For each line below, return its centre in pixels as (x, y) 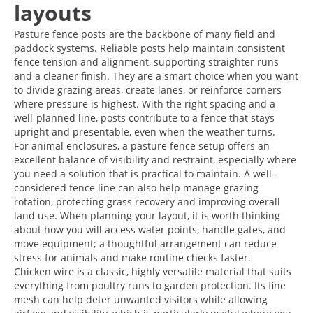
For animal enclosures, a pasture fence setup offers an (142, 145)
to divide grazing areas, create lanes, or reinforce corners (148, 89)
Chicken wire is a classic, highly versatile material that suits (153, 271)
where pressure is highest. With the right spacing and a (145, 103)
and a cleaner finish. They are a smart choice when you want (156, 75)
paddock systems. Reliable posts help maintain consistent (150, 48)
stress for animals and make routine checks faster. (132, 257)
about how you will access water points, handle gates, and (150, 229)
